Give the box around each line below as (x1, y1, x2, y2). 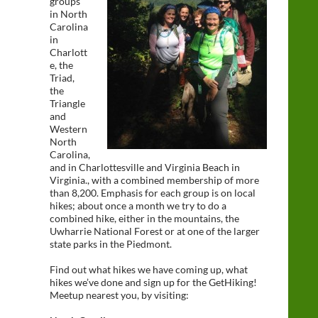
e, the (50, 59, 73, 71)
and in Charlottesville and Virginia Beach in (50, 161, 240, 173)
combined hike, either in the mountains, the (50, 212, 239, 224)
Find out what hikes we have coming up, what (50, 263, 248, 275)
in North (50, 8, 87, 20)
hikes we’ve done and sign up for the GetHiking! (50, 276, 257, 288)
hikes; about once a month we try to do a (50, 199, 226, 212)
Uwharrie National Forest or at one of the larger (50, 225, 260, 237)
